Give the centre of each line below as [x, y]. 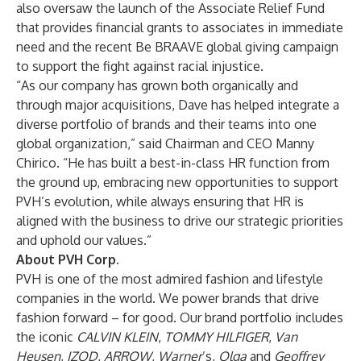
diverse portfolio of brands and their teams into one [166, 124]
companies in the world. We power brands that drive [168, 298]
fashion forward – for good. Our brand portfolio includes [180, 317]
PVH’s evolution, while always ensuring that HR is [160, 201]
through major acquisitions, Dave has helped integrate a [178, 105]
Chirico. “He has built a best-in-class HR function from [173, 163]
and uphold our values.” [84, 240]
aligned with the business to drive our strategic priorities [180, 221]
